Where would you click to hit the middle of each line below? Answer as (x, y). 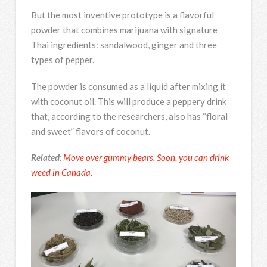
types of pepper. (62, 60)
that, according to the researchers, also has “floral (129, 116)
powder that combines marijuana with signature (124, 30)
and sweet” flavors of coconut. (90, 131)
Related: (46, 158)
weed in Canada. (61, 173)
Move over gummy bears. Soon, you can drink (146, 158)
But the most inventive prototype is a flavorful (122, 15)
